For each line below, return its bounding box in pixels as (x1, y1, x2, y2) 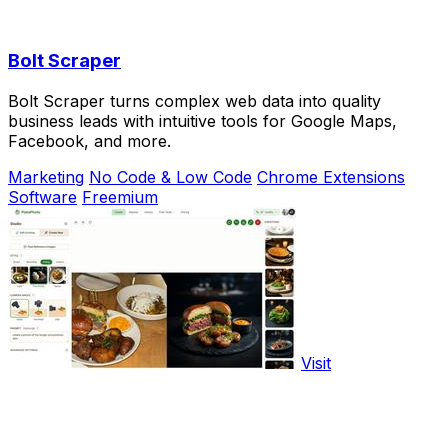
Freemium (82, 186, 158, 207)
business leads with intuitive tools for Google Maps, (8, 110, 397, 131)
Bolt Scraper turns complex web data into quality (8, 90, 381, 111)
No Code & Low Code (89, 166, 252, 187)
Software (8, 186, 77, 207)
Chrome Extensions (257, 166, 405, 187)
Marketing (8, 166, 84, 187)
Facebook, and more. (8, 130, 171, 151)
